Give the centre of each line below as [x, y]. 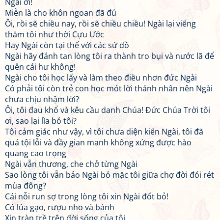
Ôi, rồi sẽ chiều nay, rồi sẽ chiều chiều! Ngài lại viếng [100, 24]
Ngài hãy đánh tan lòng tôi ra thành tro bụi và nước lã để [110, 56]
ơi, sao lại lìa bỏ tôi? [41, 121]
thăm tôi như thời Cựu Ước [55, 34]
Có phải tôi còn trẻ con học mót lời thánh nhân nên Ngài [109, 88]
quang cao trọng [36, 153]
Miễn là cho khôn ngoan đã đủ [61, 13]
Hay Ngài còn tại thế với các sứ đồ [67, 45]
